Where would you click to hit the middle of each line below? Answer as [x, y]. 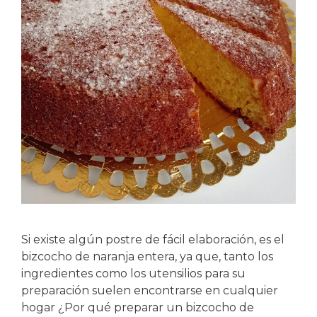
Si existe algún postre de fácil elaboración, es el [153, 239]
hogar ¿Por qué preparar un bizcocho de [138, 307]
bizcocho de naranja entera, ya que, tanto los [147, 256]
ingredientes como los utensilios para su [133, 273]
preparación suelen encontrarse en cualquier [150, 290]
